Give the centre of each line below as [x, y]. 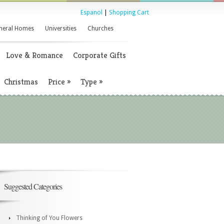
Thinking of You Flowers [49, 218]
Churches [100, 28]
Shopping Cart [129, 12]
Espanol [91, 12]
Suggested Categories [33, 186]
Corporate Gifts [99, 55]
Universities [61, 28]
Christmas [21, 82]
